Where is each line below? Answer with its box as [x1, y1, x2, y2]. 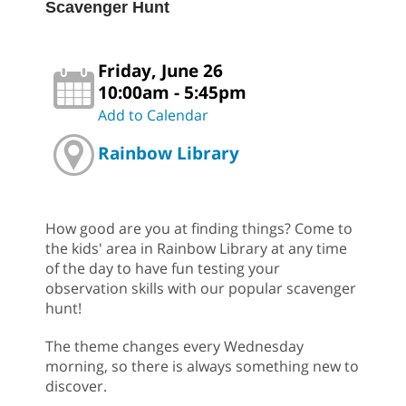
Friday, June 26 [98, 59, 223, 82]
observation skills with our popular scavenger [45, 278, 356, 299]
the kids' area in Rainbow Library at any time [45, 238, 347, 259]
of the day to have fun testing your [45, 258, 280, 279]
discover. [45, 376, 107, 397]
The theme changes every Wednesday [45, 336, 304, 357]
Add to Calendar [98, 105, 208, 126]
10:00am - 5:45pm [98, 81, 246, 104]
